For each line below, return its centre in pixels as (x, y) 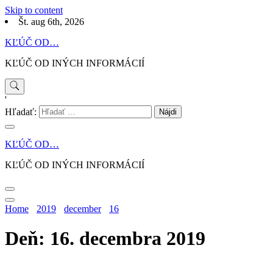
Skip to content (34, 10)
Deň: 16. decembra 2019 (105, 239)
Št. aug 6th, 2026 (51, 22)
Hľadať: (21, 112)
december (83, 208)
